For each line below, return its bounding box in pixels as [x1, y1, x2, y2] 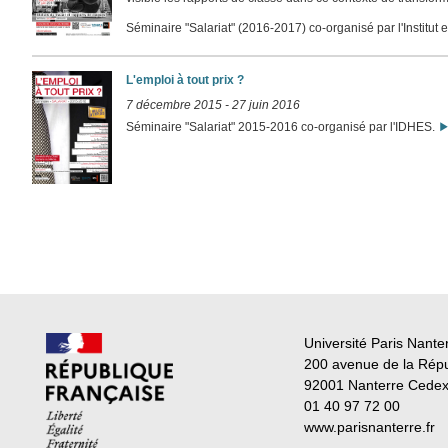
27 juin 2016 [232, 98, 301, 113]
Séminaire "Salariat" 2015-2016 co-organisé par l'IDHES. [126, 119, 439, 134]
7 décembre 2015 [126, 98, 223, 113]
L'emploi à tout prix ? [126, 72, 245, 87]
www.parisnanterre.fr [304, 418, 436, 435]
